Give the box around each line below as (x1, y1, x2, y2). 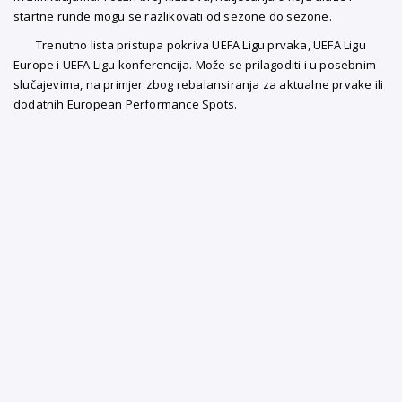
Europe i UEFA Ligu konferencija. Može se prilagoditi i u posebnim (13, 57, 376, 73)
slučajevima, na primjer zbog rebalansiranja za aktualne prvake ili (13, 76, 384, 92)
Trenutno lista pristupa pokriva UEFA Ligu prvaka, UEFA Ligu (36, 37, 366, 53)
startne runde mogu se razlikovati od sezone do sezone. (13, 8, 332, 24)
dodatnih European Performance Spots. (13, 96, 238, 112)
